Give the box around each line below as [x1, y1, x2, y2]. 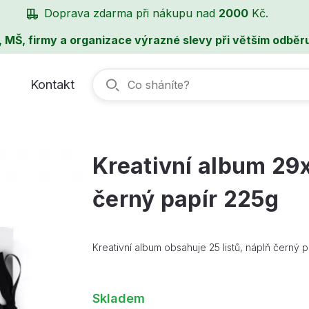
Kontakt [30, 77, 74, 92]
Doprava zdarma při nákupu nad [44, 6, 219, 20]
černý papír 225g [92, 186, 279, 213]
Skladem [92, 291, 145, 306]
